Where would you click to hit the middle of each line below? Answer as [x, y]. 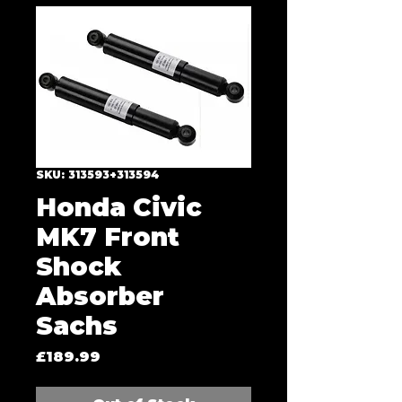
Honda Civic [119, 207]
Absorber [100, 296]
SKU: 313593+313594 [97, 175]
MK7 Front [108, 237]
